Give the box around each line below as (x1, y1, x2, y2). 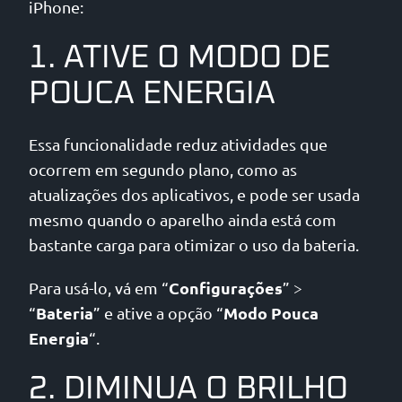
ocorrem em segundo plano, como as (29, 160, 297, 179)
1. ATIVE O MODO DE (29, 41, 330, 74)
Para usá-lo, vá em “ (29, 278, 169, 298)
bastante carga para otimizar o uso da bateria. (29, 235, 359, 255)
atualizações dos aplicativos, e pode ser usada (29, 185, 360, 205)
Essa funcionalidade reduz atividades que (29, 135, 328, 154)
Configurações (169, 277, 283, 299)
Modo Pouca (223, 302, 319, 324)
